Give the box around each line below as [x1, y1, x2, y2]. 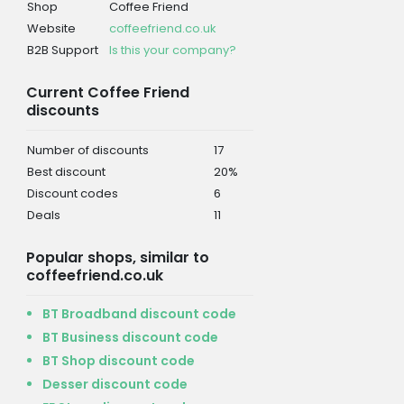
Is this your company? [108, 41, 236, 59]
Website [26, 19, 76, 37]
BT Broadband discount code [41, 304, 236, 323]
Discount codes [26, 184, 118, 202]
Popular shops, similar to [25, 246, 209, 268]
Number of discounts [26, 141, 149, 159]
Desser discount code [41, 374, 188, 393]
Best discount [26, 162, 106, 180]
